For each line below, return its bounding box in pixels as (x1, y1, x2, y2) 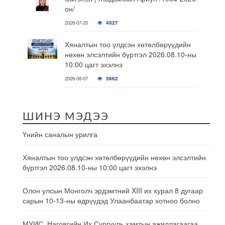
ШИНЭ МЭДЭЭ (23, 111, 109, 122)
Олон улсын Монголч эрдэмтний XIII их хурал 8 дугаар (23, 185, 203, 195)
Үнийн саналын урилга (23, 129, 97, 139)
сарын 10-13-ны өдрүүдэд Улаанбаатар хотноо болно (23, 195, 200, 205)
